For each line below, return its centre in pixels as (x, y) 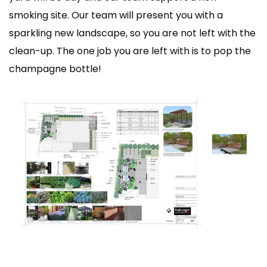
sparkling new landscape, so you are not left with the (132, 33)
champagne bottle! (55, 69)
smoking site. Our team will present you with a (116, 15)
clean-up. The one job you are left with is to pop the (130, 51)
